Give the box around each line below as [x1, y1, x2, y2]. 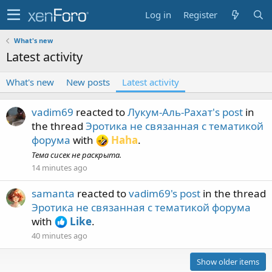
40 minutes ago [32, 230, 87, 242]
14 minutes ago [32, 161, 87, 173]
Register [183, 8, 217, 21]
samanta [32, 186, 75, 201]
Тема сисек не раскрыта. [32, 149, 121, 160]
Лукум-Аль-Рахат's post [127, 105, 243, 120]
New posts [66, 76, 110, 88]
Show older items [197, 256, 259, 268]
